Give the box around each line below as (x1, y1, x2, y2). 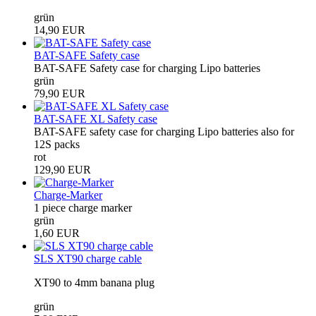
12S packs (34, 138, 80, 150)
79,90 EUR (34, 87, 85, 99)
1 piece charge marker (34, 201, 132, 214)
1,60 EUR (34, 226, 80, 239)
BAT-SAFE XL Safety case (34, 112, 157, 125)
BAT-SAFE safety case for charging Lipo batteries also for (34, 125, 294, 138)
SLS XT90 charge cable (34, 252, 142, 265)
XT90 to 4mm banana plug (34, 276, 154, 288)
